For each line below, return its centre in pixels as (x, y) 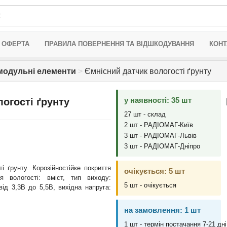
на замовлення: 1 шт (162, 210)
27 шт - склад (145, 114)
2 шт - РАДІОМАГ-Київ (158, 125)
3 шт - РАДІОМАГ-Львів (160, 136)
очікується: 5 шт (154, 171)
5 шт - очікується (150, 185)
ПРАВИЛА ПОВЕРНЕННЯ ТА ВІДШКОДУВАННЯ (119, 44)
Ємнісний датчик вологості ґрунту (147, 71)
